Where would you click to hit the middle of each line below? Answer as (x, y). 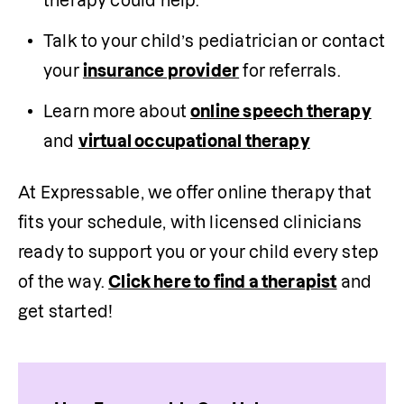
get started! (68, 312)
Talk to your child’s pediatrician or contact (214, 41)
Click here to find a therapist (223, 282)
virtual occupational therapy (194, 142)
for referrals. (290, 71)
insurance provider (161, 71)
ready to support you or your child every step (199, 252)
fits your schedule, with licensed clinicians (190, 223)
